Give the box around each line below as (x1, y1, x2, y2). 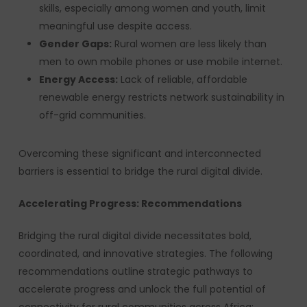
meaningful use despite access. (38, 19, 192, 33)
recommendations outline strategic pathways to (18, 265, 253, 278)
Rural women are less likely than (111, 37, 267, 51)
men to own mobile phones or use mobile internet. (38, 55, 282, 69)
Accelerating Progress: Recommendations (18, 197, 242, 210)
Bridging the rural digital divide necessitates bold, (18, 229, 251, 243)
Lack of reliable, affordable (117, 73, 247, 86)
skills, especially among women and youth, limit (38, 1, 266, 15)
